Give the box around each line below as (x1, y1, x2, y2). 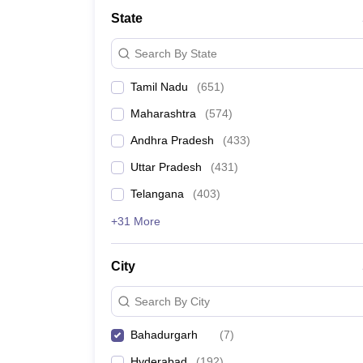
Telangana (130, 187, 184, 200)
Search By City (135, 294, 210, 308)
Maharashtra (130, 107, 196, 120)
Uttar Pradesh (130, 160, 202, 173)
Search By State (135, 46, 217, 60)
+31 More (111, 215, 160, 228)
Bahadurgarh (130, 328, 198, 341)
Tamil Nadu (130, 80, 188, 93)
